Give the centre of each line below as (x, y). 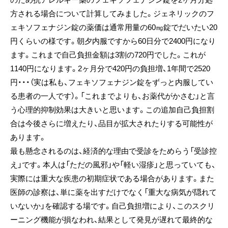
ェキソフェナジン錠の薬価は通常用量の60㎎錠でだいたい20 (114, 27)
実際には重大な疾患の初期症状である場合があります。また (112, 178)
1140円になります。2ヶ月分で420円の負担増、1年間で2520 (110, 68)
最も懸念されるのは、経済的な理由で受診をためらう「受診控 (113, 151)
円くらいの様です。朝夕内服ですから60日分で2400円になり (113, 41)
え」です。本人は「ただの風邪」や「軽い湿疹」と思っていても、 (113, 165)
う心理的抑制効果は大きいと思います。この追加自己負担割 (112, 110)
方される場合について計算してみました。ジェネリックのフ (112, 13)
